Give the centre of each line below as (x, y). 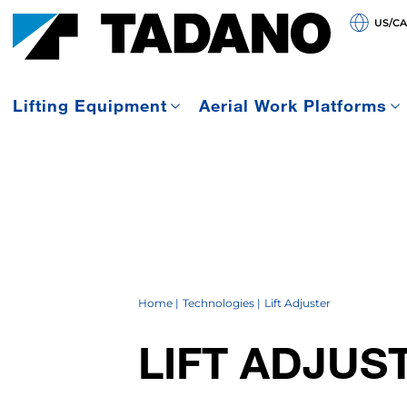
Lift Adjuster (297, 303)
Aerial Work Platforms (293, 106)
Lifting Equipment (90, 106)
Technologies (218, 303)
